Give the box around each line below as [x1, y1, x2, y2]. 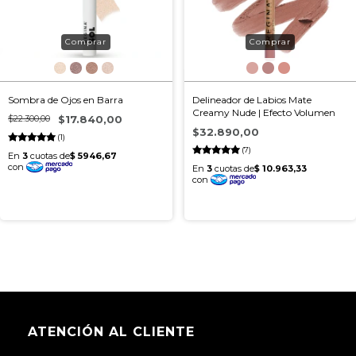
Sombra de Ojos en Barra [8, 94, 123, 106]
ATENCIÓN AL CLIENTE [28, 324, 195, 339]
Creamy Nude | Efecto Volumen [192, 106, 335, 118]
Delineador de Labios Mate [192, 94, 311, 106]
